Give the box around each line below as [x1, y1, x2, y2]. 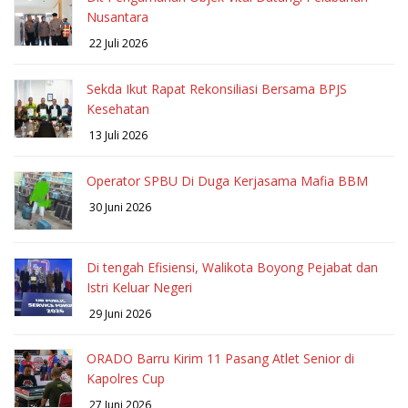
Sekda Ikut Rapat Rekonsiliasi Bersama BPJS [87, 80, 347, 97]
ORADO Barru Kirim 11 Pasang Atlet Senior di [87, 350, 354, 368]
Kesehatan [87, 100, 149, 117]
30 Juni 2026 [87, 199, 151, 215]
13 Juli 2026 [87, 127, 148, 143]
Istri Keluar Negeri [87, 278, 192, 296]
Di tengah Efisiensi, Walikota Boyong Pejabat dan [87, 258, 378, 276]
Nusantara [87, 8, 148, 26]
